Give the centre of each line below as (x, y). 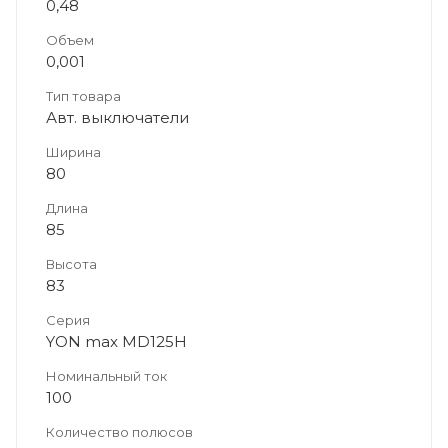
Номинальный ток (106, 375)
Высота (71, 263)
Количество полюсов (119, 431)
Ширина (73, 151)
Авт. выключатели (117, 117)
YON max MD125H (116, 341)
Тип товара (83, 95)
